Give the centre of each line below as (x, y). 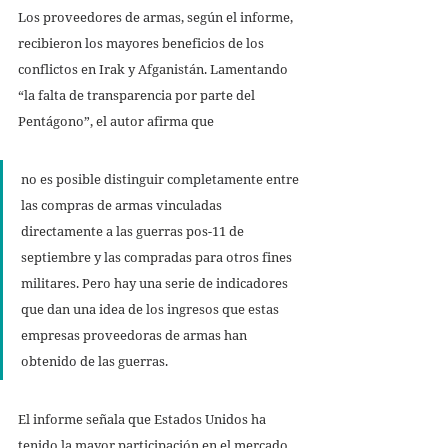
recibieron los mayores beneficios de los (142, 42)
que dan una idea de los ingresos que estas (151, 308)
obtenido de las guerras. (96, 360)
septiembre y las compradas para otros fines (158, 256)
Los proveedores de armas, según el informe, (157, 16)
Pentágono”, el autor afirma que (117, 120)
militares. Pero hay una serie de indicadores (156, 282)
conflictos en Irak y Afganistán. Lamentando (154, 68)
